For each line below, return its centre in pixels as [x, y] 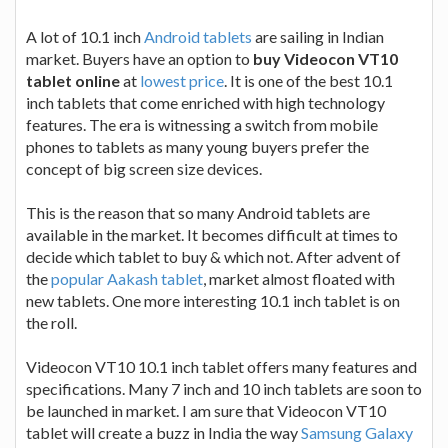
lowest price [182, 80]
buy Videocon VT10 [325, 58]
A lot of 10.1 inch [85, 36]
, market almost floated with [299, 278]
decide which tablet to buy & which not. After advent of [213, 256]
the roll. [51, 322]
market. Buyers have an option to [139, 58]
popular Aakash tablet [127, 278]
